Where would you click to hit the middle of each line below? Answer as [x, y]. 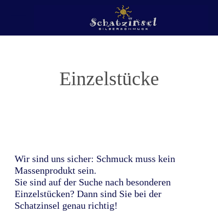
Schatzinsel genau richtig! [66, 205]
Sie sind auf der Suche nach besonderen [93, 182]
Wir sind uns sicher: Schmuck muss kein [95, 159]
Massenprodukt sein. [55, 170]
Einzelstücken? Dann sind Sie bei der [88, 194]
